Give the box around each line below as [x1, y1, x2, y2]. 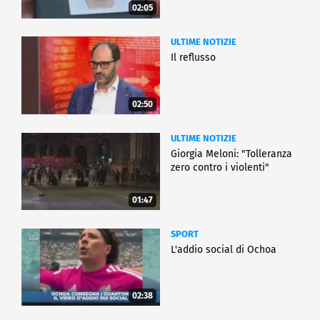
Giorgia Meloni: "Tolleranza [171, 147, 292, 160]
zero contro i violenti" [171, 161, 269, 174]
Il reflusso [171, 51, 216, 64]
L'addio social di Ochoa [171, 243, 276, 256]
